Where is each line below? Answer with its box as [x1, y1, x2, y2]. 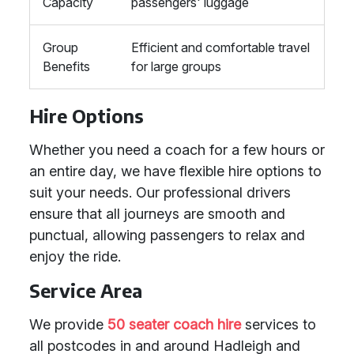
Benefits [43, 58, 90, 74]
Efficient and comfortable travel [131, 40, 310, 55]
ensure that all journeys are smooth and [29, 205, 285, 222]
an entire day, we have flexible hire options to [29, 163, 322, 179]
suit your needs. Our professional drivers [29, 184, 291, 201]
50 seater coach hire [107, 316, 241, 333]
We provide [29, 316, 107, 333]
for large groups [131, 58, 221, 74]
